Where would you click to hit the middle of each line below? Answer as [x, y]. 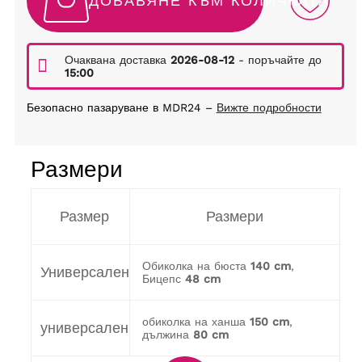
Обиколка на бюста [194, 266]
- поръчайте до [278, 60]
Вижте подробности [269, 108]
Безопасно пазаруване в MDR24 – [121, 108]
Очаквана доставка [117, 60]
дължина [165, 335]
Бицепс [161, 279]
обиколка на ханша [194, 322]
